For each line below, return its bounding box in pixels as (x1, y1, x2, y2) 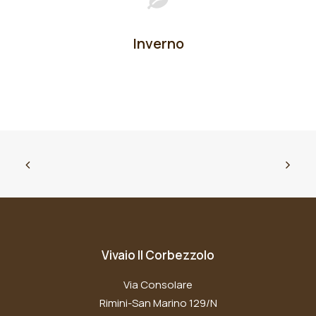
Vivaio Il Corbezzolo (102, 247, 214, 263)
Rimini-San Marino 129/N (99, 296, 217, 310)
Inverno (132, 34, 184, 53)
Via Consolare (123, 277, 193, 292)
